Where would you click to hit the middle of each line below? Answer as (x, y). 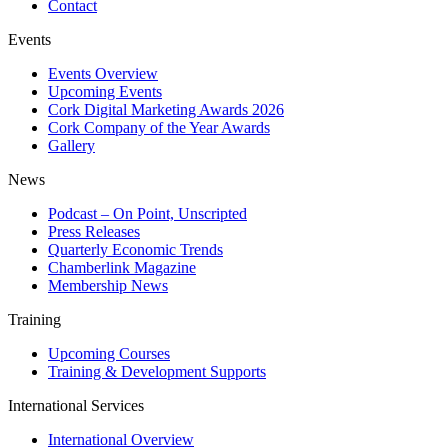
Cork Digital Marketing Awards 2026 (166, 109)
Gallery (71, 145)
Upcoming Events (105, 91)
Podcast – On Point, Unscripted (147, 213)
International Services (76, 405)
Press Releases (94, 231)
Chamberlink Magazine (122, 267)
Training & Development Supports (157, 371)
